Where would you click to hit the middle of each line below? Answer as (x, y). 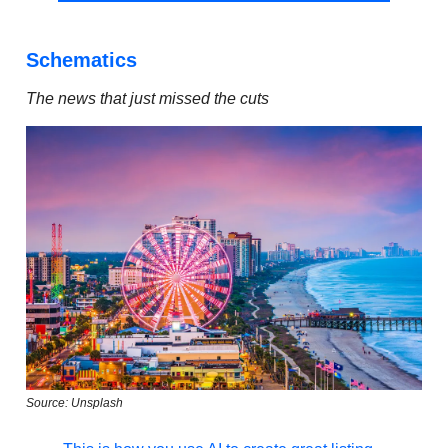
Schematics (81, 59)
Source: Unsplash (74, 402)
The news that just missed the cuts (147, 98)
